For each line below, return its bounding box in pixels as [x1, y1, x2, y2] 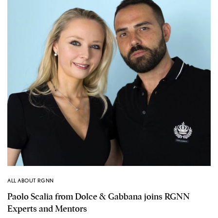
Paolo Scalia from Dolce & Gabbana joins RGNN [7, 191, 190, 202]
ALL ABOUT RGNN [7, 177, 54, 184]
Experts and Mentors [7, 203, 87, 215]
